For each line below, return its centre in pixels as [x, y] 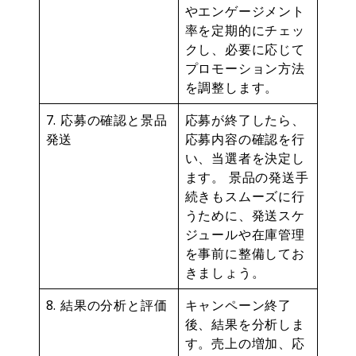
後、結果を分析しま [245, 324]
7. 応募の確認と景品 [106, 120]
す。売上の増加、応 [245, 343]
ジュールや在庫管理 [245, 234]
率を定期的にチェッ [245, 30]
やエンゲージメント [245, 11]
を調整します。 [232, 87]
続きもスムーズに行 [245, 196]
